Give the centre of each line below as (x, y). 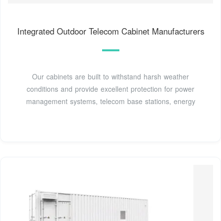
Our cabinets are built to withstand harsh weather (110, 76)
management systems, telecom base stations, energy (110, 101)
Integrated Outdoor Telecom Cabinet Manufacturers (110, 31)
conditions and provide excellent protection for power (110, 89)
